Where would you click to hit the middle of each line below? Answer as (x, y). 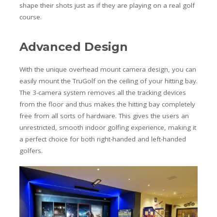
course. (31, 17)
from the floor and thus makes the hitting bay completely (107, 104)
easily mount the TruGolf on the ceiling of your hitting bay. (108, 81)
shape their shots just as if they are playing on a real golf (107, 6)
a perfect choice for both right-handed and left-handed (103, 139)
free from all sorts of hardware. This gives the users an (104, 116)
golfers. (31, 151)
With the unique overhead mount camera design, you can (108, 70)
